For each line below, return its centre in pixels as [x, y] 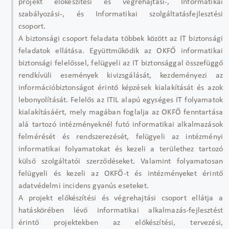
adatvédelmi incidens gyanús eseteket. [84, 186]
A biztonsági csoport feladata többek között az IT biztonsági [121, 39]
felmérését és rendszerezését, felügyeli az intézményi [121, 137]
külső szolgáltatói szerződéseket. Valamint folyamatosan [121, 161]
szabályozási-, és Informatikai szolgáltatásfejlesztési [121, 14]
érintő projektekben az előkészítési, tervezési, [121, 223]
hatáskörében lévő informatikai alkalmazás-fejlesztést [121, 210]
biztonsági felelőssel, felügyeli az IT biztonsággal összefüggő [121, 63]
